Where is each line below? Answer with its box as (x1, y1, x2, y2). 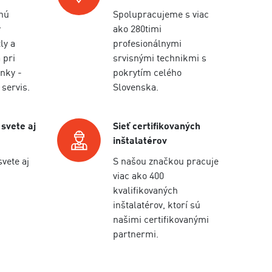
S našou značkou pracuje (113, 155, 219, 167)
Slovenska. (113, 81, 159, 93)
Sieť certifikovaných (113, 120, 201, 132)
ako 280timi (113, 22, 162, 35)
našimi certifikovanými (113, 213, 209, 225)
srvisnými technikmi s (113, 52, 207, 64)
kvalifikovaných (113, 184, 178, 196)
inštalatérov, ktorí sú (113, 199, 201, 211)
